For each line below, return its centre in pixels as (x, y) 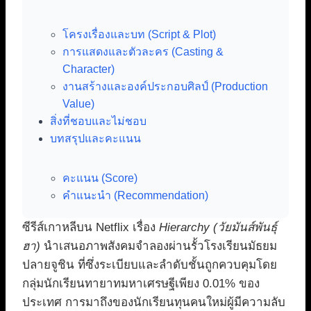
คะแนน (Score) (100, 178)
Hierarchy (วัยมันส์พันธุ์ (218, 228)
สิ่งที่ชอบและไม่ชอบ (98, 121)
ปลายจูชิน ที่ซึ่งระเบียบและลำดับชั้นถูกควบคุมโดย (150, 265)
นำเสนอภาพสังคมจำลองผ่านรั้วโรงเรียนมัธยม (159, 246)
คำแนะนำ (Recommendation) (135, 196)
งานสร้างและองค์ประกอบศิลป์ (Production (165, 87)
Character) (89, 69)
